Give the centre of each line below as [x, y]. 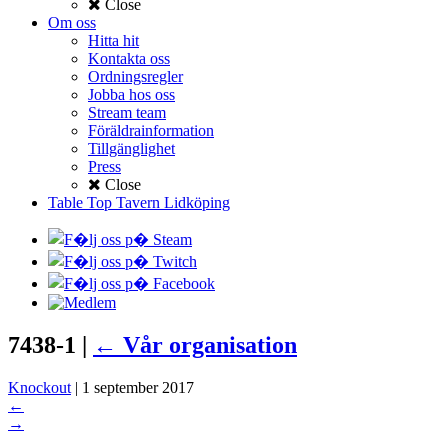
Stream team [127, 112]
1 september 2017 [138, 387]
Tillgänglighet [131, 148]
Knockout [39, 387]
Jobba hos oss [131, 94]
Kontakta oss [129, 58]
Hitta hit [113, 40]
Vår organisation [210, 344]
